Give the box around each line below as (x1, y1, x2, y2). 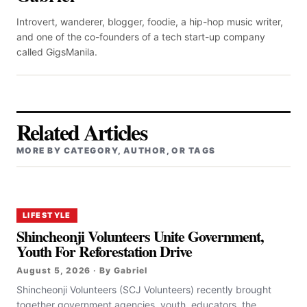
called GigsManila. (16, 46, 97, 58)
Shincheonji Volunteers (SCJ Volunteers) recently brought (16, 284, 271, 296)
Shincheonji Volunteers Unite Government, (16, 225, 265, 248)
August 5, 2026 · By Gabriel (16, 265, 147, 276)
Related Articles (16, 116, 147, 149)
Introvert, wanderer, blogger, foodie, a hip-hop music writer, (16, 16, 283, 28)
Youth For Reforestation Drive (16, 240, 193, 263)
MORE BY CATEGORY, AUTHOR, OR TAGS (16, 145, 216, 156)
